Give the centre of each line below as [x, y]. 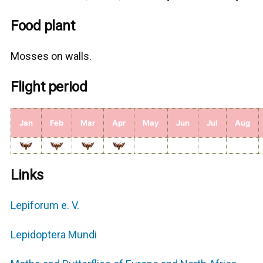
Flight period [49, 87]
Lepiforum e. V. [45, 205]
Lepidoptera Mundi [54, 235]
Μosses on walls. [51, 56]
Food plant [43, 26]
